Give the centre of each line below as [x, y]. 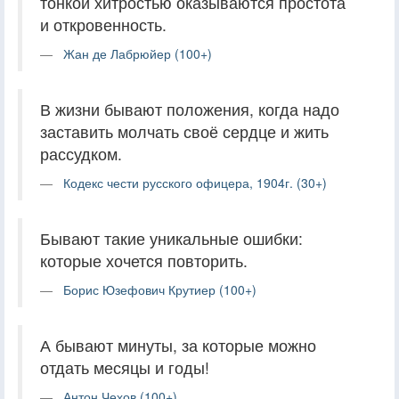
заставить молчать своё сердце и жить [184, 131]
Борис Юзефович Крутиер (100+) [160, 289]
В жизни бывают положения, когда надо [190, 109]
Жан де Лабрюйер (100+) [138, 53]
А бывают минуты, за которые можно [178, 345]
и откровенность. [103, 24]
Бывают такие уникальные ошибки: [171, 238]
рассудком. [81, 153]
